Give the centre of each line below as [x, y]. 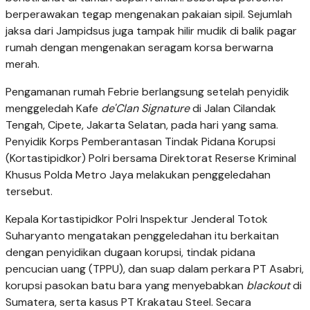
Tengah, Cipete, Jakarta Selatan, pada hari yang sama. [142, 125]
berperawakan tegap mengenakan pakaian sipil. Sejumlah [149, 15]
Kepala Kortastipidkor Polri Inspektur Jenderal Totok [137, 219]
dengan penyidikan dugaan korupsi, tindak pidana [130, 253]
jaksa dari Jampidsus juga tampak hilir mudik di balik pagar [151, 31]
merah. [22, 64]
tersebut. [29, 192]
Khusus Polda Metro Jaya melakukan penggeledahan [138, 175]
